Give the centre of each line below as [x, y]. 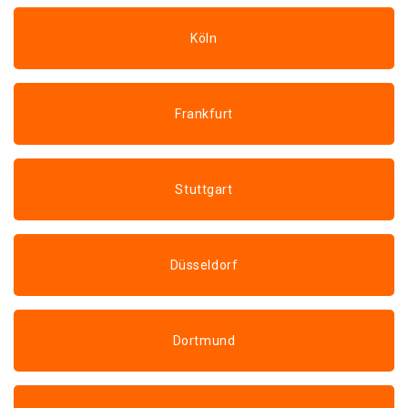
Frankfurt [204, 114]
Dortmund [204, 341]
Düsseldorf [204, 265]
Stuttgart [204, 189]
